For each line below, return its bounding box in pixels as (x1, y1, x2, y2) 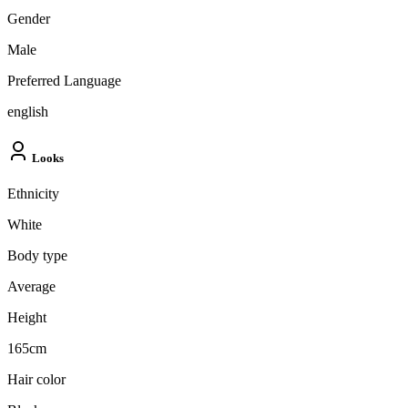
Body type (7, 248, 67, 264)
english (7, 103, 48, 119)
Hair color (7, 372, 66, 388)
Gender (7, 10, 50, 26)
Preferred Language (7, 72, 121, 88)
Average (7, 279, 56, 295)
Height (7, 310, 46, 326)
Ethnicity (7, 186, 59, 202)
